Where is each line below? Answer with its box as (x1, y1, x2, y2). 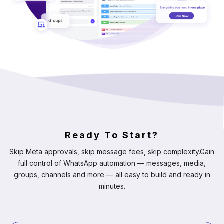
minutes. (98, 181, 125, 190)
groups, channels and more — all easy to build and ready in (13, 170, 210, 179)
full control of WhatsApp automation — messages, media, (18, 158, 206, 167)
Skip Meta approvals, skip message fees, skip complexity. (9, 147, 200, 156)
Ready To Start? (65, 129, 159, 140)
